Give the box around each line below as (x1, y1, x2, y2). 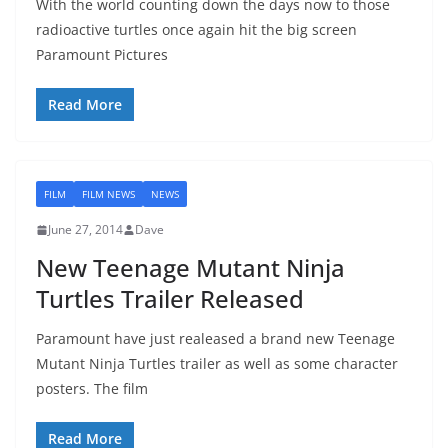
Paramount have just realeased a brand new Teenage (36, 329, 395, 349)
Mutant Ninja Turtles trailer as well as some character (36, 354, 398, 374)
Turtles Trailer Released (36, 282, 304, 316)
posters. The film (36, 379, 148, 399)
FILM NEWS (82, 187, 135, 202)
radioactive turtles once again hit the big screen (36, 20, 357, 40)
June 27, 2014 (48, 221, 123, 239)
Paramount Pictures (36, 45, 168, 65)
